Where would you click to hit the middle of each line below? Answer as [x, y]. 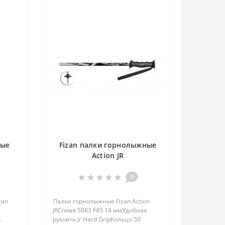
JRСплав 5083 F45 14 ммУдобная [100, 210]
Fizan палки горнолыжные [108, 145]
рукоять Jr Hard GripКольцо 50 [96, 219]
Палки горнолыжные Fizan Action [101, 201]
